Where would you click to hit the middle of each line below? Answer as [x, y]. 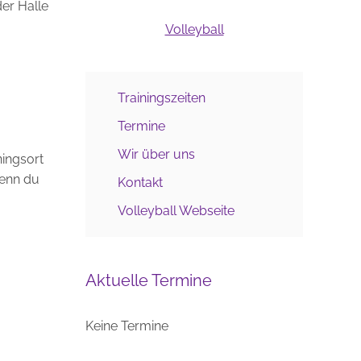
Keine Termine [127, 326]
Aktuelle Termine [149, 280]
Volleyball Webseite [176, 211]
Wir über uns [156, 154]
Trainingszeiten [162, 98]
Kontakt [140, 183]
